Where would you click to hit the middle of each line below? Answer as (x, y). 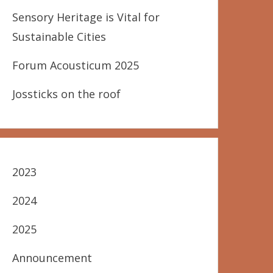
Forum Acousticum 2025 (76, 65)
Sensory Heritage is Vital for (86, 17)
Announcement (52, 258)
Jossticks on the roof (67, 94)
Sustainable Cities (59, 37)
